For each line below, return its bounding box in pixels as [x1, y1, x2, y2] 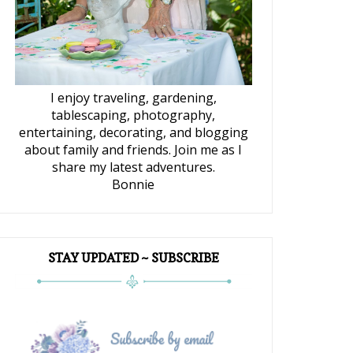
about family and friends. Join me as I [24, 141, 243, 159]
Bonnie [112, 176, 155, 194]
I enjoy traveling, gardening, [50, 89, 217, 107]
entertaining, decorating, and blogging [18, 124, 248, 142]
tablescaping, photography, [51, 106, 216, 124]
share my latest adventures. [51, 158, 215, 176]
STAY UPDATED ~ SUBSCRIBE [47, 250, 219, 266]
